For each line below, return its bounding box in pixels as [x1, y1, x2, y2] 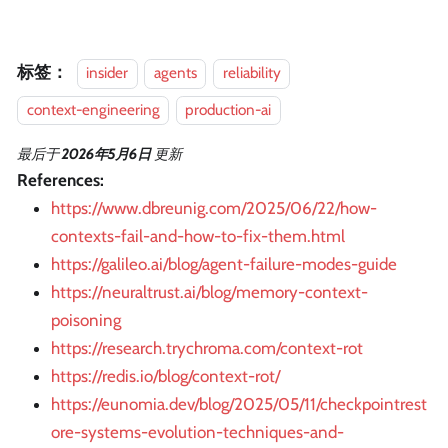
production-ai [185, 99, 272, 119]
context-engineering [26, 99, 160, 119]
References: [17, 170, 104, 191]
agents [153, 63, 197, 83]
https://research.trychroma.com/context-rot [51, 338, 363, 359]
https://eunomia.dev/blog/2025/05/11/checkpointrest [51, 394, 427, 415]
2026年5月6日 [62, 145, 151, 164]
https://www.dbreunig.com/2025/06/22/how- [51, 198, 377, 219]
